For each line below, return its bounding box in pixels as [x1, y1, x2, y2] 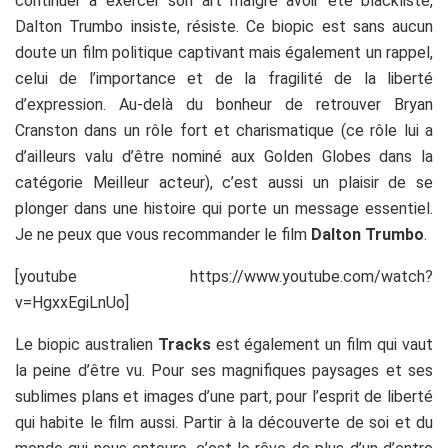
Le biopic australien [15, 334, 158, 354]
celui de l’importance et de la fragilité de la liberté [15, 68, 433, 88]
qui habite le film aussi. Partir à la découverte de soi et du [15, 412, 433, 432]
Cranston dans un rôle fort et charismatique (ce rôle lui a [15, 120, 433, 140]
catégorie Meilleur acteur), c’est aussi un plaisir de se [15, 172, 433, 192]
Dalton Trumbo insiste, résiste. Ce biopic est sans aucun [15, 16, 433, 36]
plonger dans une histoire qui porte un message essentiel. [15, 198, 433, 218]
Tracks [157, 334, 211, 354]
